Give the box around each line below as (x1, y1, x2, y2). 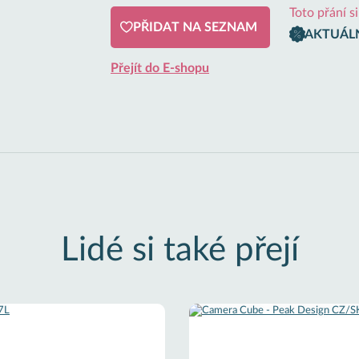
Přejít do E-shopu (111, 62, 209, 75)
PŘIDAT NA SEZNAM (133, 21, 257, 34)
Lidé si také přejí (60, 233, 299, 267)
